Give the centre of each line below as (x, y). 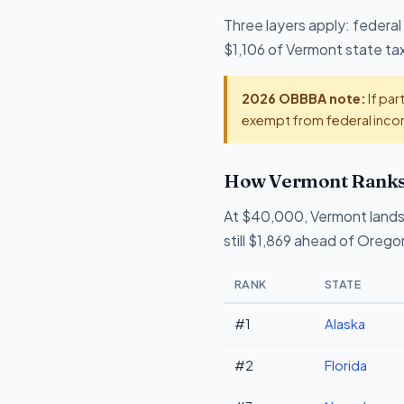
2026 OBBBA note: (304, 99)
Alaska (345, 323)
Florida (346, 365)
